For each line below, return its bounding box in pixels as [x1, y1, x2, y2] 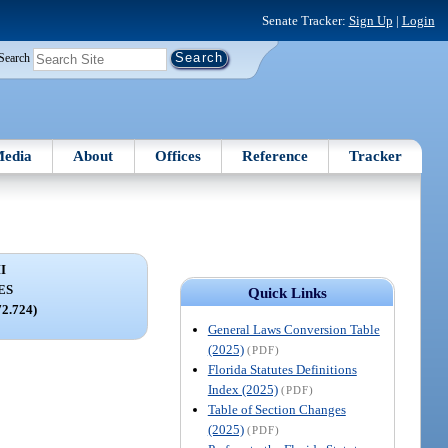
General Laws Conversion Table [207, 321, 380, 337]
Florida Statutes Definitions [207, 361, 357, 377]
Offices [154, 147, 201, 164]
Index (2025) [207, 381, 278, 397]
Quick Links [247, 284, 327, 301]
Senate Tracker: [261, 12, 349, 28]
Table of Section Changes [207, 401, 346, 417]
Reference [242, 147, 309, 164]
